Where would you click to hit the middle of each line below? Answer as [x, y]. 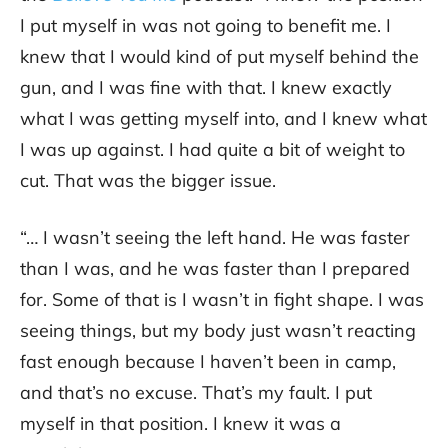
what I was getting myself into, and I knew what [223, 119]
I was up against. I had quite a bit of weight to [212, 150]
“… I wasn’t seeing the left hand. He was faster [215, 238]
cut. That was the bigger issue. [148, 181]
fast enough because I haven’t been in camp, [208, 362]
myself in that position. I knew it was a [180, 424]
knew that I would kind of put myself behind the [219, 57]
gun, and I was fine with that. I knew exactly [206, 88]
